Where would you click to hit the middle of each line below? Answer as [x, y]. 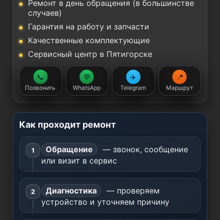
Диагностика [71, 191]
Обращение [69, 149]
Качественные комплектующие [89, 40]
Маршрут [180, 88]
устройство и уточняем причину [105, 202]
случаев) [45, 13]
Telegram [133, 88]
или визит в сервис [79, 161]
